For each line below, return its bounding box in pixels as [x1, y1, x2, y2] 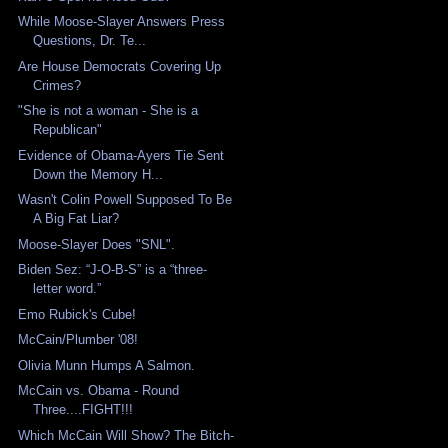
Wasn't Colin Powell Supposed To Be [18, 192, 233, 208]
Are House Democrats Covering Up [18, 58, 222, 74]
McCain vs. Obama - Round [18, 383, 180, 399]
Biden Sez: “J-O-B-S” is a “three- [18, 262, 208, 278]
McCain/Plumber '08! [18, 332, 139, 348]
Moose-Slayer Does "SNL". [18, 236, 176, 252]
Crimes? [33, 77, 82, 93]
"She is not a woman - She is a [18, 103, 199, 119]
